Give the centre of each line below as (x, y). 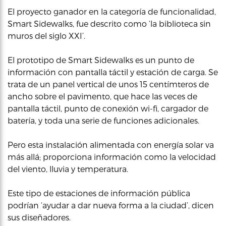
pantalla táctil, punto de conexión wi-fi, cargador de (108, 108)
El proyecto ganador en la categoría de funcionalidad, (112, 11)
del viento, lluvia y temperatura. (68, 169)
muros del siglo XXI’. (46, 36)
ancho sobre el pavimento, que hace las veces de (102, 96)
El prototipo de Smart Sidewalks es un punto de (101, 60)
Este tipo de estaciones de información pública (99, 193)
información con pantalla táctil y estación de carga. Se (113, 72)
